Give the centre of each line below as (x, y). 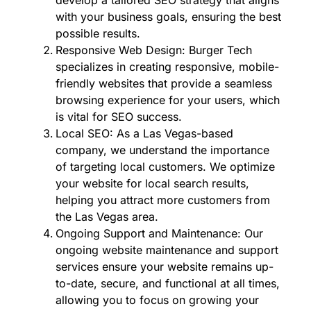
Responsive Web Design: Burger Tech (154, 50)
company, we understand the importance (162, 150)
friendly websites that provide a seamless (164, 83)
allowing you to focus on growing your (157, 300)
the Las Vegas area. (107, 216)
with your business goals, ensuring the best (168, 16)
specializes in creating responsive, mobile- (167, 66)
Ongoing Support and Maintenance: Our (159, 233)
